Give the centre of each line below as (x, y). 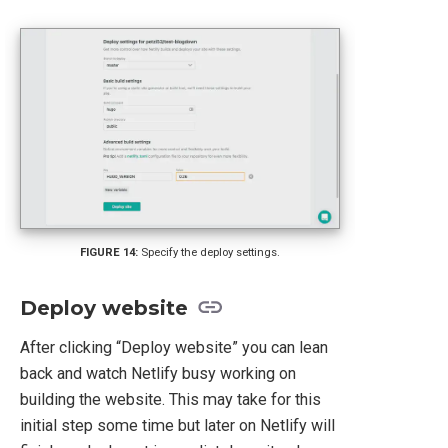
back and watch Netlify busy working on (158, 373)
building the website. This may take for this (170, 399)
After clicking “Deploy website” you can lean (174, 347)
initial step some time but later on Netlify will (177, 425)
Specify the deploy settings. (211, 253)
